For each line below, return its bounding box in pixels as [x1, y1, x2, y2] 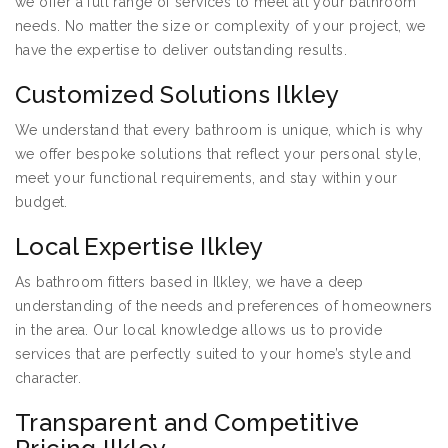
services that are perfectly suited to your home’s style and [15, 346, 412, 363]
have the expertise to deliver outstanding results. [15, 42, 347, 59]
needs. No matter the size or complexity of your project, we [15, 18, 426, 35]
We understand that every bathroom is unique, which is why [15, 122, 424, 139]
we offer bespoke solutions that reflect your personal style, [15, 146, 421, 163]
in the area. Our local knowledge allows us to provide [15, 322, 383, 339]
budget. [15, 194, 68, 211]
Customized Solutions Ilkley [15, 80, 340, 110]
